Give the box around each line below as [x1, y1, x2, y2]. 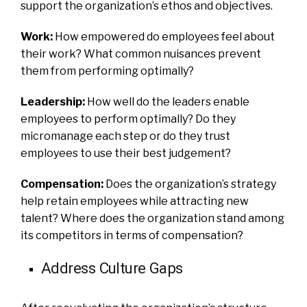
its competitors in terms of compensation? [21, 228, 243, 242]
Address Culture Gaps [41, 258, 183, 277]
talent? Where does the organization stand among [21, 211, 284, 225]
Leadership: [21, 95, 85, 108]
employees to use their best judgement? [21, 146, 231, 160]
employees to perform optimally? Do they [21, 112, 236, 125]
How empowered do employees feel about [55, 29, 275, 43]
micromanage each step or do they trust [21, 129, 230, 143]
